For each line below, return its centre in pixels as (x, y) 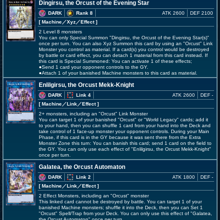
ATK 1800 (184, 177)
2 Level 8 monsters (60, 32)
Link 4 (83, 95)
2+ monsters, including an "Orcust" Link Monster (93, 114)
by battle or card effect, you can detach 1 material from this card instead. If (123, 55)
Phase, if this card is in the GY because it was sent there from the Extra (120, 137)
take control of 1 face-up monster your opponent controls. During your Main (124, 131)
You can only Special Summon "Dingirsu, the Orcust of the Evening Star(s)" (124, 38)
